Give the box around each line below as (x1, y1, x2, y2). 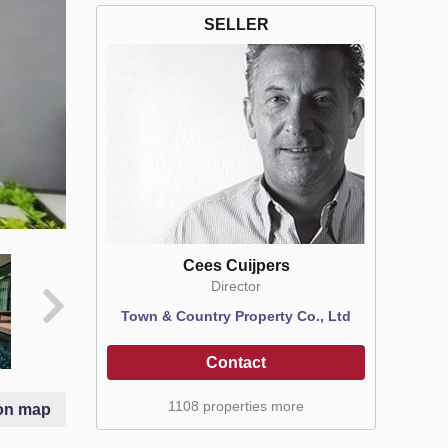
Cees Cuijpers (182, 256, 290, 274)
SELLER (203, 15, 269, 33)
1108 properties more (168, 397, 304, 414)
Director (211, 277, 261, 294)
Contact (206, 353, 266, 371)
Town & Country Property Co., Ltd (121, 307, 351, 324)
